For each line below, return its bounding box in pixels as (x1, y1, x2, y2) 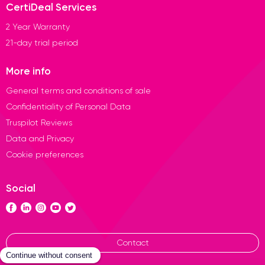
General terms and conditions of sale (6, 85, 151, 95)
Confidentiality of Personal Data (6, 101, 131, 111)
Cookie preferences (6, 149, 83, 159)
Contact (116, 237, 149, 247)
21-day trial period (6, 37, 78, 47)
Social (6, 181, 35, 194)
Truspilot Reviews (6, 117, 72, 127)
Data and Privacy (6, 133, 74, 143)
